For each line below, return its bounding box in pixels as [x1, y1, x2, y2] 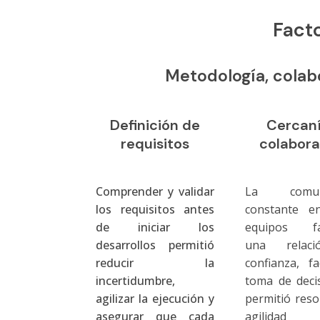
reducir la [96, 254, 214, 271]
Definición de [110, 116, 201, 135]
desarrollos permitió [96, 236, 214, 253]
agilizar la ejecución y [96, 290, 214, 306]
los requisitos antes [96, 201, 214, 217]
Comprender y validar [96, 183, 214, 199]
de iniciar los [96, 219, 214, 235]
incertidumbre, [96, 272, 176, 289]
